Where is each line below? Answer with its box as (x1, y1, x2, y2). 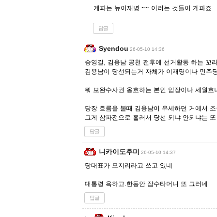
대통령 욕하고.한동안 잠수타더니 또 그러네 (85, 180, 208, 187)
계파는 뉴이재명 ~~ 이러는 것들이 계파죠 (93, 4, 212, 12)
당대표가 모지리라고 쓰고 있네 (85, 162, 172, 169)
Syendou (99, 45, 128, 52)
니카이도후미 (99, 148, 139, 155)
